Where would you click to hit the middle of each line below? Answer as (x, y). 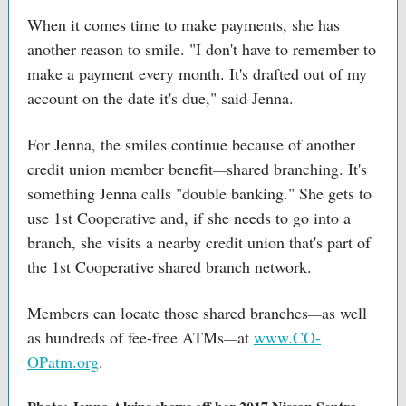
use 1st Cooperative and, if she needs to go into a (189, 217)
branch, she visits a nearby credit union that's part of (199, 242)
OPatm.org (63, 362)
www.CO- (287, 337)
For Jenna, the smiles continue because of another (191, 144)
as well (344, 313)
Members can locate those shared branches (168, 313)
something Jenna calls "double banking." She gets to (199, 193)
